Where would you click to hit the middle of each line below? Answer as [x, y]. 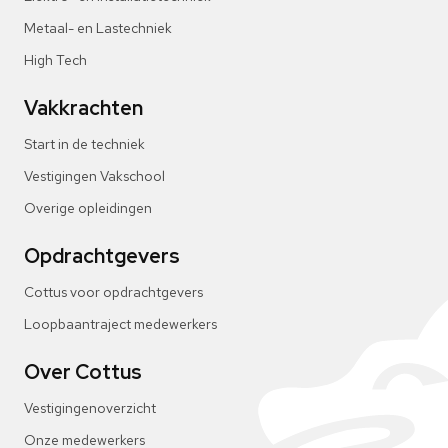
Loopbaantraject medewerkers [120, 324]
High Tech [55, 60]
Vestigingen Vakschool [94, 176]
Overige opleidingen [88, 208]
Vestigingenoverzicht [90, 408]
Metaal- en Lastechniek [98, 28]
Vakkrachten [83, 108]
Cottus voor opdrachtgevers [113, 292]
